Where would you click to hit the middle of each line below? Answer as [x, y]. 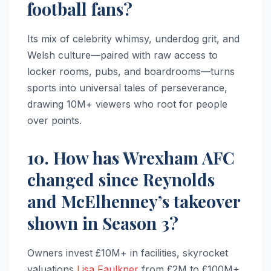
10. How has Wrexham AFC [131, 157]
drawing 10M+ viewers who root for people [127, 104]
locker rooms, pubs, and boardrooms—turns [131, 71]
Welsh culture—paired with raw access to [122, 55]
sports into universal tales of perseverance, [127, 87]
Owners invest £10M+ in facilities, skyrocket [128, 253]
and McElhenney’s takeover [134, 201]
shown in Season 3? [103, 223]
